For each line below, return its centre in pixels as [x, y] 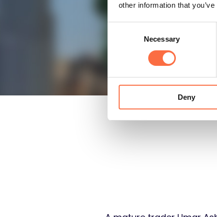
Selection [122, 39]
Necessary [162, 39]
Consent [121, 28]
